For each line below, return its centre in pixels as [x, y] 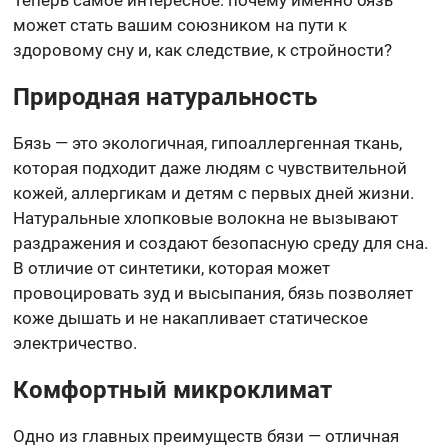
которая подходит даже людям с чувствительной [210, 167]
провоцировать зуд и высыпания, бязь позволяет [213, 292]
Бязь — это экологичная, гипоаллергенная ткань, [208, 142]
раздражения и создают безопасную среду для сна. [221, 242]
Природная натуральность [165, 96]
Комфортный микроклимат [173, 389]
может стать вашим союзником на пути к [180, 24]
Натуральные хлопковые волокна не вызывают [206, 217]
